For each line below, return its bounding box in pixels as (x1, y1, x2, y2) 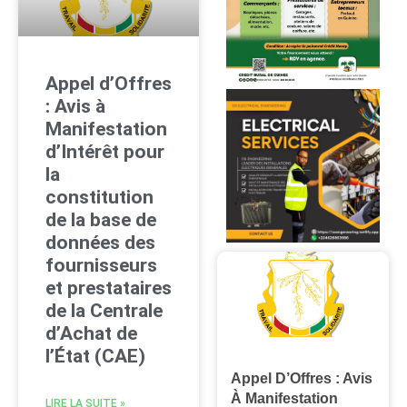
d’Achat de (45, 323, 137, 345)
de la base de (45, 209, 156, 232)
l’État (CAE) (45, 345, 145, 368)
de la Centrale (45, 300, 163, 323)
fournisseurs (45, 254, 157, 277)
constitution (45, 186, 154, 209)
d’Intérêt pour (45, 141, 164, 164)
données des (45, 232, 155, 254)
